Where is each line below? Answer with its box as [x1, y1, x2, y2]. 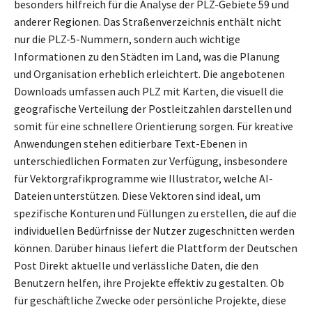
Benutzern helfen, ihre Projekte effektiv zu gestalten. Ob [14, 275, 284, 290]
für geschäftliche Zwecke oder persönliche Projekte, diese [14, 292, 286, 307]
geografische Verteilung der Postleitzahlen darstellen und [14, 101, 292, 116]
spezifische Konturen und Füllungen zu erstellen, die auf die [14, 205, 297, 220]
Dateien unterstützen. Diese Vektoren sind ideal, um [14, 188, 260, 203]
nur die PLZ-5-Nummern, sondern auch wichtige [14, 31, 240, 46]
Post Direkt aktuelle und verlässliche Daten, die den [14, 258, 258, 272]
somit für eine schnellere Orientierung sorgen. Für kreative [14, 118, 293, 133]
